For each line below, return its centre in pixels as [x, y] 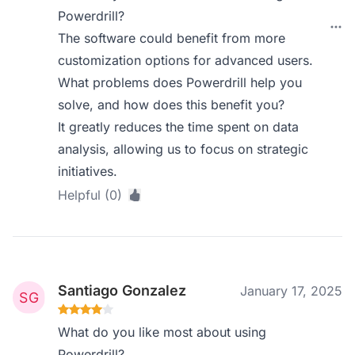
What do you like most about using [162, 332]
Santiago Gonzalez [122, 290]
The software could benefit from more [172, 38]
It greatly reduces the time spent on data [179, 127]
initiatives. [88, 171]
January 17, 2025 [291, 291]
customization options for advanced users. [186, 60]
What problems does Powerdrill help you [180, 82]
